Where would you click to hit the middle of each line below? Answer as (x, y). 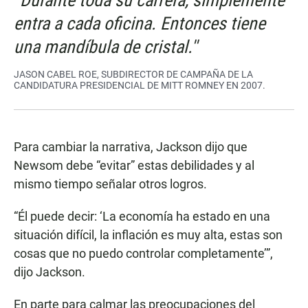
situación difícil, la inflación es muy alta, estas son (148, 235)
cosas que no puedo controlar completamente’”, (143, 254)
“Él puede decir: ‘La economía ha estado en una (142, 217)
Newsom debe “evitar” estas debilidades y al (134, 166)
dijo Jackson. (49, 272)
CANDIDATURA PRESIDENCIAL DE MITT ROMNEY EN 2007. (140, 86)
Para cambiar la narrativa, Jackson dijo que (131, 147)
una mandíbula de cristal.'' (106, 47)
